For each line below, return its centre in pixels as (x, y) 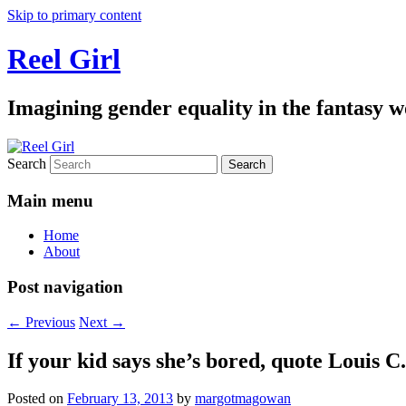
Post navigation (65, 286)
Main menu (50, 200)
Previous (48, 322)
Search (27, 163)
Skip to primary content (74, 15)
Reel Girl (64, 59)
